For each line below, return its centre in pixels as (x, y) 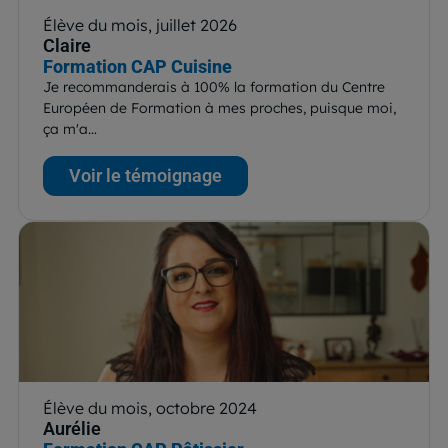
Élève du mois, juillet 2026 (140, 24)
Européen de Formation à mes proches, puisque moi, (219, 107)
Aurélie (72, 428)
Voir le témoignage (145, 175)
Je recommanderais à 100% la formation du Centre (214, 86)
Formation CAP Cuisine (137, 66)
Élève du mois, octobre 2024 (150, 407)
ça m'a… (70, 128)
